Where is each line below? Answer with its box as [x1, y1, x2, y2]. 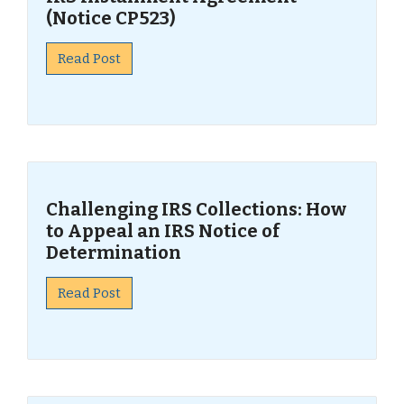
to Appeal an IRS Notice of [46, 220, 280, 242]
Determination [46, 242, 181, 263]
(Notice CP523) [46, 7, 176, 29]
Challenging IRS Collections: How [46, 198, 346, 220]
